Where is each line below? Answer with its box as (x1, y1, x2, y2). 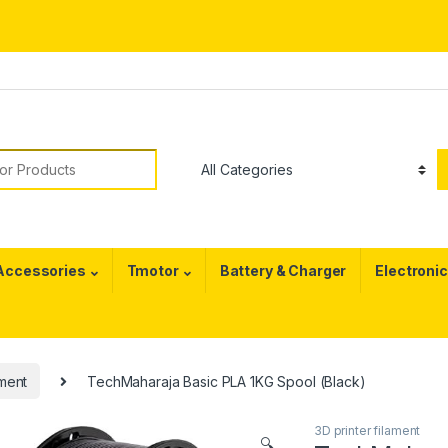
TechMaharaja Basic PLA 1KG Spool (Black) (87, 372, 366, 390)
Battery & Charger (219, 262, 347, 280)
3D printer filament (314, 422, 421, 438)
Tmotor (126, 262, 179, 280)
